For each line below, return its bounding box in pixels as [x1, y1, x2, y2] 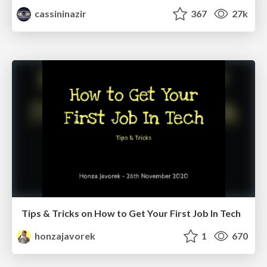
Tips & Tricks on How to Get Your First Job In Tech [21, 207, 241, 219]
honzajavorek [33, 229, 96, 241]
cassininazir [33, 8, 87, 20]
